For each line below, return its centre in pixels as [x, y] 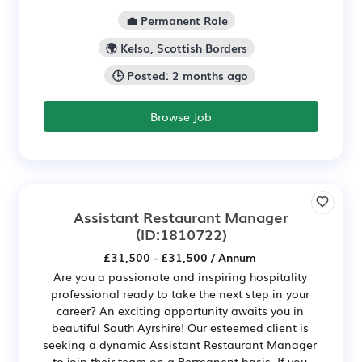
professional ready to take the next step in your [180, 293]
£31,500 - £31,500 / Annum [180, 257]
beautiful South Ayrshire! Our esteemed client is [180, 327]
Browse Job [181, 116]
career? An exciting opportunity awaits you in [180, 310]
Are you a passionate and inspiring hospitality [180, 276]
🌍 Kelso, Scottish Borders [177, 47]
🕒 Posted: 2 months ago [180, 75]
